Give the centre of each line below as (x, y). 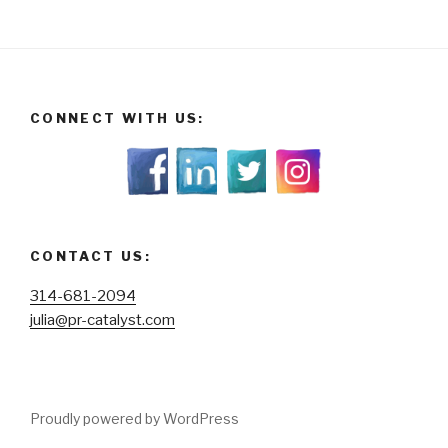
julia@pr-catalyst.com (102, 320)
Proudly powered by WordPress (134, 419)
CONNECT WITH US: (117, 118)
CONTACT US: (90, 255)
